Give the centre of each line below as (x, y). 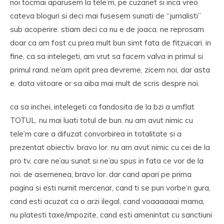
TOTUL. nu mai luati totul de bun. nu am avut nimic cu (101, 120)
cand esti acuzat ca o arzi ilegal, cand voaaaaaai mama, (107, 201)
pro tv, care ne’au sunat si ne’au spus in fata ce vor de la (107, 161)
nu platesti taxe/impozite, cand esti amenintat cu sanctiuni (111, 215)
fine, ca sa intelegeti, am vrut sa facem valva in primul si (106, 56)
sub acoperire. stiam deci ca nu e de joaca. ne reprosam (107, 29)
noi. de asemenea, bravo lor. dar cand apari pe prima (101, 174)
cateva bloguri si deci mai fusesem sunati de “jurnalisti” (105, 16)
